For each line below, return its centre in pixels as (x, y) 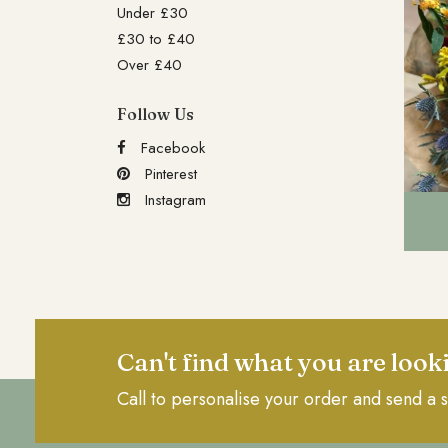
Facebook (170, 148)
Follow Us (155, 114)
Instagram (173, 200)
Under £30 (152, 13)
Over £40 (149, 65)
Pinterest (168, 174)
